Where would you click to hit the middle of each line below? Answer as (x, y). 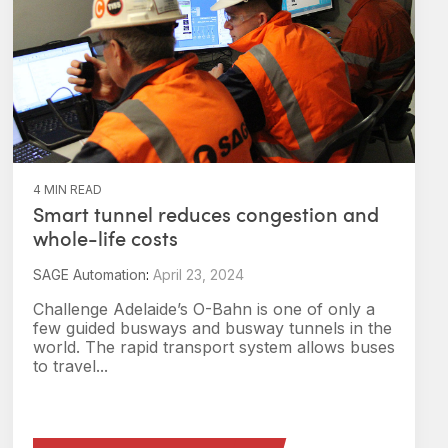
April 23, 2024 (198, 274)
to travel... (70, 366)
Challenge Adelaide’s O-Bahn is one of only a (204, 309)
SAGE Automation (89, 274)
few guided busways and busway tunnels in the (212, 328)
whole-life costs (105, 238)
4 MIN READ (67, 189)
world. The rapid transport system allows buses (214, 347)
